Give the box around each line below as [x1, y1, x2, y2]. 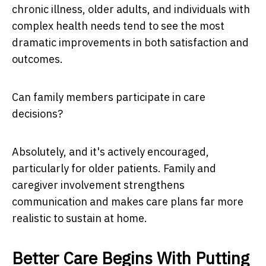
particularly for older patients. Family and [12, 161, 216, 175]
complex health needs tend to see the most [12, 18, 224, 33]
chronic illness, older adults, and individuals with [12, 2, 250, 16]
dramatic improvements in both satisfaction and [12, 35, 249, 49]
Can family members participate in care [12, 90, 205, 104]
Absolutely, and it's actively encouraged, [12, 144, 209, 159]
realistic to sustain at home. [12, 211, 147, 225]
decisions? [12, 106, 63, 121]
